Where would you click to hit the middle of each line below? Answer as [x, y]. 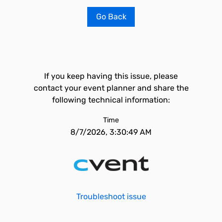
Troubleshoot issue [111, 196]
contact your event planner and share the [111, 88]
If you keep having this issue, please [111, 76]
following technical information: [111, 100]
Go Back [111, 17]
